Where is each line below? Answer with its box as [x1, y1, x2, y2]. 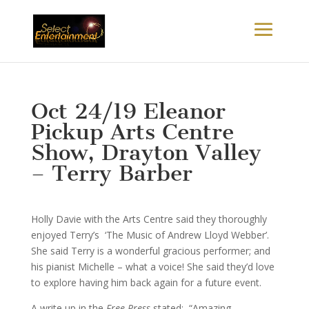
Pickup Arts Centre [30, 119, 234, 145]
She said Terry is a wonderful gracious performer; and [30, 244, 270, 257]
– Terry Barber [30, 160, 192, 186]
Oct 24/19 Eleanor [30, 98, 226, 124]
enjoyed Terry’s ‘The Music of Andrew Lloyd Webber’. [30, 228, 272, 241]
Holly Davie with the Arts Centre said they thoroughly [30, 212, 267, 226]
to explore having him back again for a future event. [30, 276, 261, 289]
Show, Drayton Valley [30, 139, 261, 166]
